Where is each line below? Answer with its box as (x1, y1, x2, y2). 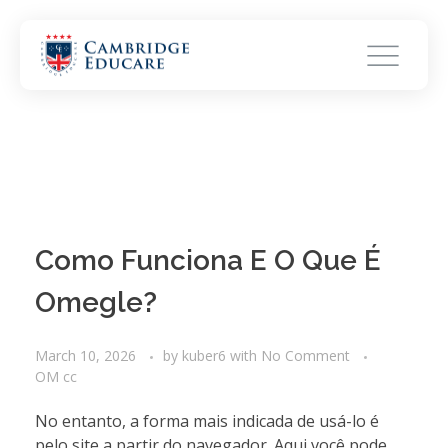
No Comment (261, 345, 350, 365)
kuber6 (182, 345, 230, 365)
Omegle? (35, 286, 157, 319)
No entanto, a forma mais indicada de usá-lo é (35, 409, 379, 432)
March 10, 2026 (35, 345, 136, 365)
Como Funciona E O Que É (35, 244, 381, 277)
